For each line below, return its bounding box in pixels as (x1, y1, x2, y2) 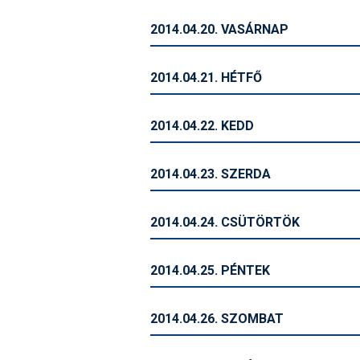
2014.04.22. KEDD (150, 118, 254, 133)
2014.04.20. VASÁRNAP (150, 22, 288, 37)
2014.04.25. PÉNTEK (150, 263, 270, 278)
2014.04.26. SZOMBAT (150, 311, 284, 326)
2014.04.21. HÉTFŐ (150, 70, 262, 85)
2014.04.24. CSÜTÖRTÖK (150, 215, 300, 230)
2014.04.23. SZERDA (150, 166, 271, 182)
